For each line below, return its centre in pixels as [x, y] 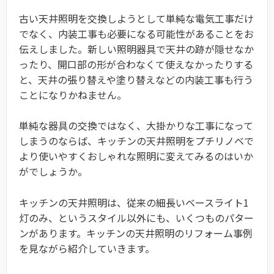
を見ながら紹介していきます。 [87, 248]
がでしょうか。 [53, 172]
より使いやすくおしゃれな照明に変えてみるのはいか [136, 156]
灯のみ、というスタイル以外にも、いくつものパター [136, 217]
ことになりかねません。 [73, 94]
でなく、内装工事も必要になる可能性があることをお [136, 33]
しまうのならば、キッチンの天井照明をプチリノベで [136, 141]
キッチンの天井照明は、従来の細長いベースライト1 [134, 202]
